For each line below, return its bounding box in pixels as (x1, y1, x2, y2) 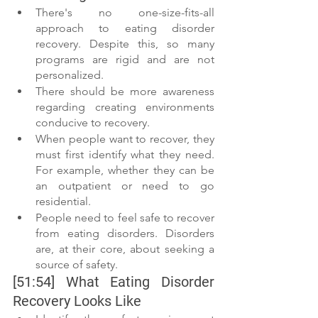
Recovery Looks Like (13, 292, 145, 309)
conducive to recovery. (35, 116, 153, 129)
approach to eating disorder (35, 21, 214, 35)
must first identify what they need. (35, 148, 214, 161)
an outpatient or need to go (35, 179, 214, 192)
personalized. (35, 68, 106, 82)
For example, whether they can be (35, 163, 214, 177)
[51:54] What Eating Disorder (13, 273, 214, 290)
